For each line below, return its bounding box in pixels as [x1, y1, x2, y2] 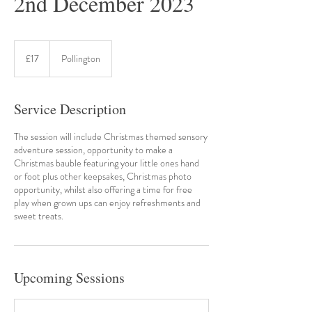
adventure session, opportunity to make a [14, 143, 173, 157]
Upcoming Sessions [14, 268, 125, 287]
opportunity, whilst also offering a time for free [14, 182, 192, 196]
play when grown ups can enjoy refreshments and [14, 196, 201, 210]
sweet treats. [14, 209, 63, 223]
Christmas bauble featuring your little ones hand [14, 156, 199, 170]
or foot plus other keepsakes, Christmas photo [14, 169, 192, 183]
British [15, 49, 34, 56]
